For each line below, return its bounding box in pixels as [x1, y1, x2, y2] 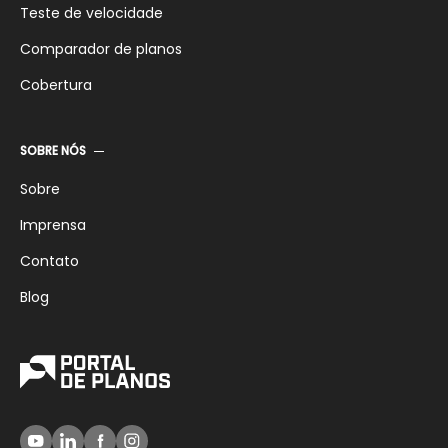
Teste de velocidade [20, 3, 163, 23]
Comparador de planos [20, 39, 182, 59]
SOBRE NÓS [20, 142, 86, 159]
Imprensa [20, 215, 86, 235]
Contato [20, 251, 79, 271]
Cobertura [20, 75, 92, 95]
